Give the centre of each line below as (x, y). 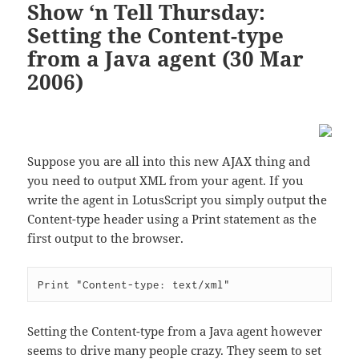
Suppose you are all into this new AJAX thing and (169, 161)
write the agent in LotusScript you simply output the (177, 199)
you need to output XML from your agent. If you (166, 180)
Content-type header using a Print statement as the (172, 218)
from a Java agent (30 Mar (166, 58)
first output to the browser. (106, 238)
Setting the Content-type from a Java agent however (175, 331)
